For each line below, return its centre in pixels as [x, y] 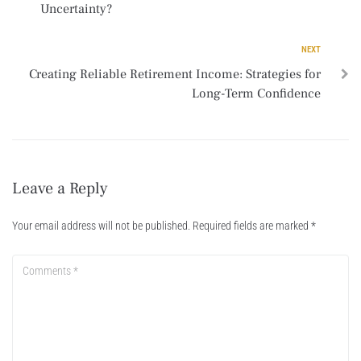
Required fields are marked [252, 225]
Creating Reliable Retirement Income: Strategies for [175, 74]
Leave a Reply [60, 188]
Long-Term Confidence [256, 93]
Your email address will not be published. [101, 225]
